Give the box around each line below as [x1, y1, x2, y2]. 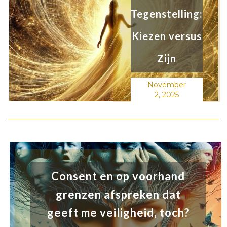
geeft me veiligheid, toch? [47, 206, 190, 220]
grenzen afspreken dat [55, 187, 181, 202]
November [147, 80, 186, 90]
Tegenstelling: [131, 8, 203, 20]
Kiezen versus [132, 30, 202, 43]
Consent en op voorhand [51, 169, 185, 183]
